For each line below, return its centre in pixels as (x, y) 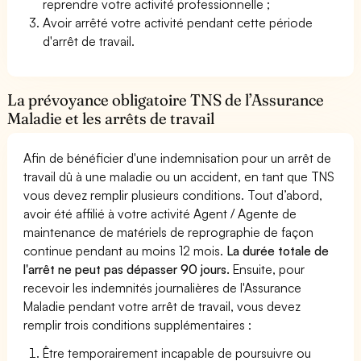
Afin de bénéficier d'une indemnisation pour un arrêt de (178, 158)
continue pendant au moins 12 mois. (124, 250)
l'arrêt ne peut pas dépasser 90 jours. (127, 269)
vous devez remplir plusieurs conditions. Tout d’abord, (173, 195)
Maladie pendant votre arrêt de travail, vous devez (162, 306)
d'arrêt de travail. (89, 41)
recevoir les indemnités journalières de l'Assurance (163, 287)
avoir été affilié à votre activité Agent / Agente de (160, 213)
